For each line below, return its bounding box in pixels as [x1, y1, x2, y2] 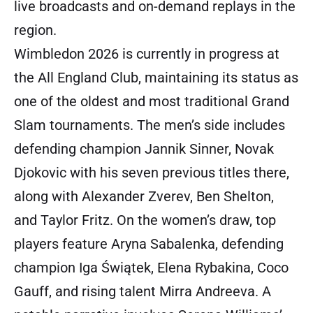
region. [14, 22, 57, 39]
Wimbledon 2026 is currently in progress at [14, 45, 279, 63]
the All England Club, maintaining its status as [14, 69, 298, 87]
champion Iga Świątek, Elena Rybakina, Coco [14, 259, 289, 277]
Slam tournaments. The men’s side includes [14, 117, 285, 134]
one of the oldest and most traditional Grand [14, 93, 289, 110]
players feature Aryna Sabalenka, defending [14, 235, 284, 253]
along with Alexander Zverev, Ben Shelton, [14, 188, 274, 205]
